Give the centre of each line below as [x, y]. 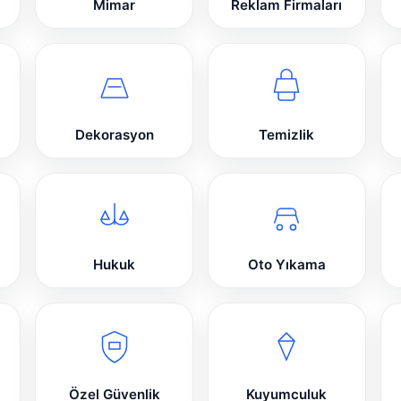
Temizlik [287, 135]
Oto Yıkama [286, 265]
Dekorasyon [114, 135]
